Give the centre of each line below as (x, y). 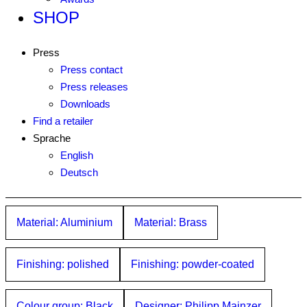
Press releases (94, 87)
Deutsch (79, 172)
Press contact (91, 70)
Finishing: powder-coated (193, 264)
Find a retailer (63, 121)
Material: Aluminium (64, 222)
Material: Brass (171, 222)
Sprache (52, 138)
